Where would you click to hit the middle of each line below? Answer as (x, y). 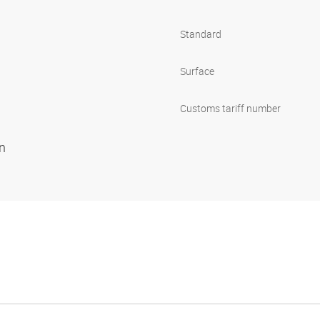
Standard (201, 34)
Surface (197, 71)
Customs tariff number (230, 109)
